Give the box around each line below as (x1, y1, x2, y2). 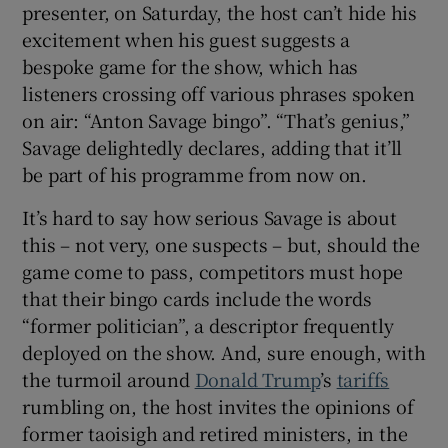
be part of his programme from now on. (22, 160, 368, 187)
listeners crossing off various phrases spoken (22, 79, 415, 106)
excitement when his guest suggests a (22, 25, 351, 52)
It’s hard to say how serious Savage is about (22, 203, 397, 230)
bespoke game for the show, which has (22, 52, 359, 79)
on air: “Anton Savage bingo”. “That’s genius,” (22, 106, 411, 133)
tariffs (336, 365, 390, 392)
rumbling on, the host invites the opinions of (22, 392, 414, 419)
